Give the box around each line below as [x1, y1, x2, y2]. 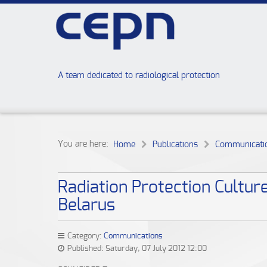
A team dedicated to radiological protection [58, 72, 220, 80]
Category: [66, 232, 104, 240]
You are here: [58, 140, 113, 148]
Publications [153, 141, 198, 149]
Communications [104, 232, 163, 240]
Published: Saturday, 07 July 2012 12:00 [66, 245, 207, 253]
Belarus [58, 197, 115, 214]
